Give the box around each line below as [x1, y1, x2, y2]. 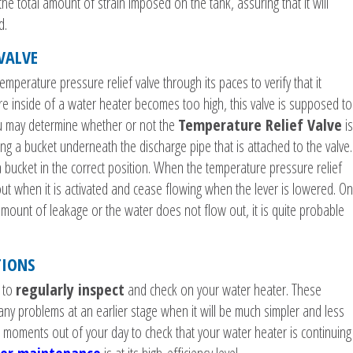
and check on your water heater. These [124, 279, 321, 301]
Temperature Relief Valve [178, 114, 342, 136]
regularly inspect [16, 279, 124, 301]
